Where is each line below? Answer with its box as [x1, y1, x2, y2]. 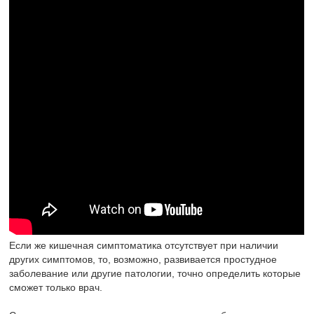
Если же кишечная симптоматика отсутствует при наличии [9, 240, 279, 252]
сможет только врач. [9, 282, 103, 294]
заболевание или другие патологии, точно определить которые [9, 268, 301, 280]
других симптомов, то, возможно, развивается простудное [9, 254, 278, 266]
